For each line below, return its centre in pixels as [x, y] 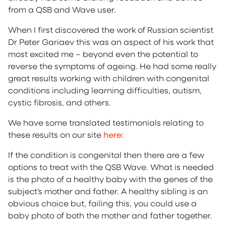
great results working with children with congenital [109, 78]
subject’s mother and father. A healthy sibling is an [108, 191]
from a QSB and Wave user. [62, 9]
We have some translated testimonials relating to [106, 122]
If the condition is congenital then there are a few [106, 155]
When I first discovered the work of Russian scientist [111, 30]
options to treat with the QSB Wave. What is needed [111, 167]
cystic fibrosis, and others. [60, 102]
